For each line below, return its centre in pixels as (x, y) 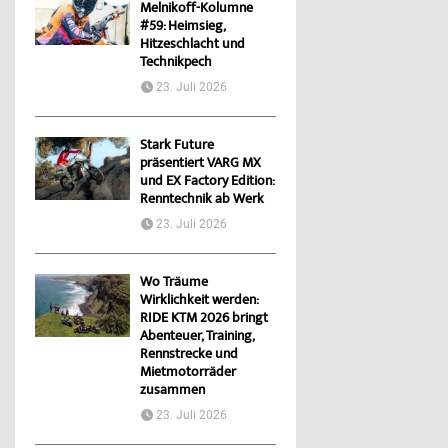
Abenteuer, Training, (197, 337)
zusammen (172, 391)
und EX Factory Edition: (207, 182)
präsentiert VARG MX (200, 164)
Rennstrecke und (189, 355)
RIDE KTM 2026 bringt (204, 319)
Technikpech (176, 63)
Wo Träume (174, 283)
